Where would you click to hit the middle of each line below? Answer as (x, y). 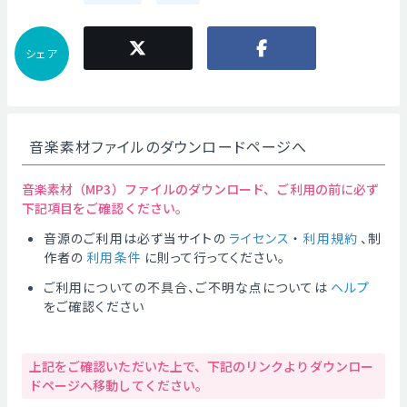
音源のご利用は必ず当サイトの (135, 238)
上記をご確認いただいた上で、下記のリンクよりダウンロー (201, 366)
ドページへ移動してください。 (119, 385)
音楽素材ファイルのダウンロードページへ (169, 146)
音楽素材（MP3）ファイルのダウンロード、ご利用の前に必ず (201, 189)
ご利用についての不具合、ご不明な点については (186, 287)
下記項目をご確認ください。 (105, 208)
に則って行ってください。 (215, 257)
